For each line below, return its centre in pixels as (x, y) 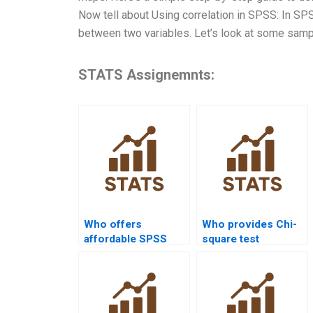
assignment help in (250, 253)
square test (231, 239)
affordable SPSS (125, 239)
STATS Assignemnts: (146, 74)
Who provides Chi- (249, 224)
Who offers (113, 224)
